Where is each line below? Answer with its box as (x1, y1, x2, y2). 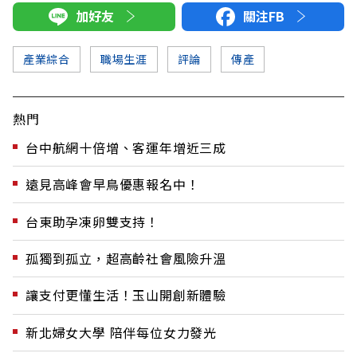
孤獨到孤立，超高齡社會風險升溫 (25, 248, 226, 268)
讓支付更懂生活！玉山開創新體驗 (25, 285, 226, 305)
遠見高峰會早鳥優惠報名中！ (25, 175, 200, 194)
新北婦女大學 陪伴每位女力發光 (25, 322, 217, 342)
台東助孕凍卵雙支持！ (25, 211, 159, 231)
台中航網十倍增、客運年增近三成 (25, 137, 226, 157)
